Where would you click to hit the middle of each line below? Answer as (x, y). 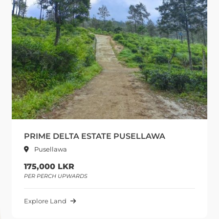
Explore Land (45, 201)
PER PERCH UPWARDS (56, 176)
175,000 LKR (49, 167)
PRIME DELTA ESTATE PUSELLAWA (95, 136)
